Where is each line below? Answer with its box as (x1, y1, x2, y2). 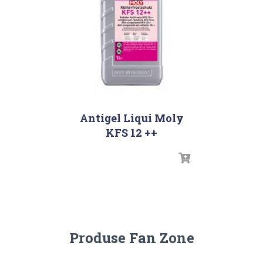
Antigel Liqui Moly (79, 110, 184, 125)
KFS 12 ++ (106, 125, 157, 140)
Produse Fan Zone (69, 228, 194, 247)
